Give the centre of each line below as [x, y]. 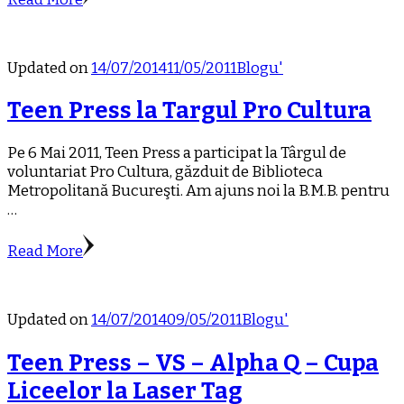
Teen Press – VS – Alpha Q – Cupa [193, 363]
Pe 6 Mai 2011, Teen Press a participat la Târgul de [177, 153]
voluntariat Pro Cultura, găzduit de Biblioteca [165, 172]
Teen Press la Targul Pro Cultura [189, 111]
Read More [45, 252]
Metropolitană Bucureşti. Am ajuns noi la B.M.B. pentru [198, 191]
